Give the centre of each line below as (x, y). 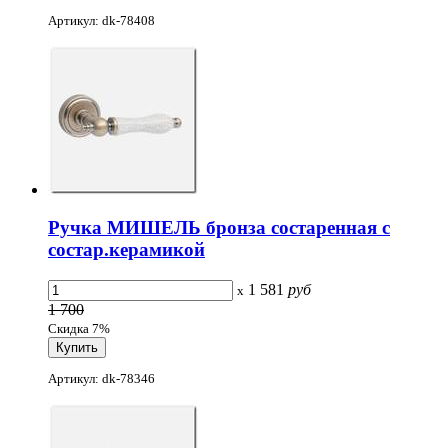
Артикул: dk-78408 (101, 20)
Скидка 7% (79, 328)
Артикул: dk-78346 (101, 379)
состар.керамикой (126, 250)
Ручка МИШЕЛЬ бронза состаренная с (219, 228)
